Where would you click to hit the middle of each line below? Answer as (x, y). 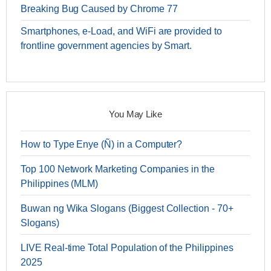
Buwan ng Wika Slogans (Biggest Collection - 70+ (127, 208)
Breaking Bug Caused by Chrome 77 (99, 9)
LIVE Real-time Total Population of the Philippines (127, 248)
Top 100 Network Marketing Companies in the (118, 169)
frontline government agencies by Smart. (106, 46)
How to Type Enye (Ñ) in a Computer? (102, 144)
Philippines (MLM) (60, 184)
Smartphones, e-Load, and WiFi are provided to (121, 31)
